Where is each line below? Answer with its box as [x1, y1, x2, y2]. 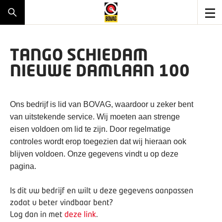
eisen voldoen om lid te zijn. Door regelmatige [10, 125, 170, 133]
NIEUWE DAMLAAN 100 [10, 60, 190, 80]
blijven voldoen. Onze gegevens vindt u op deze [10, 150, 178, 158]
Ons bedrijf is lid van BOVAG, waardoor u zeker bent [10, 100, 193, 109]
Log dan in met [10, 209, 62, 219]
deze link [64, 209, 96, 219]
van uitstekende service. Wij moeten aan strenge [10, 112, 180, 121]
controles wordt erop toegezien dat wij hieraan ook [10, 137, 186, 146]
